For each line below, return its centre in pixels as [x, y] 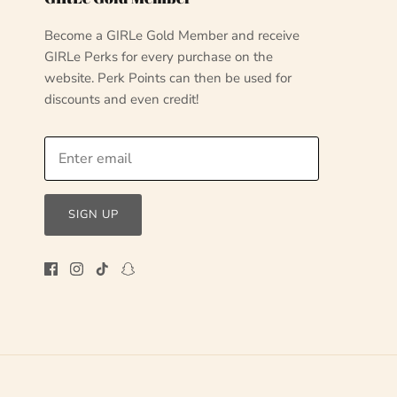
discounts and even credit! [121, 99]
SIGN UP [93, 214]
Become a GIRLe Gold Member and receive [172, 35]
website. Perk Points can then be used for [168, 78]
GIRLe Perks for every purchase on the [159, 56]
